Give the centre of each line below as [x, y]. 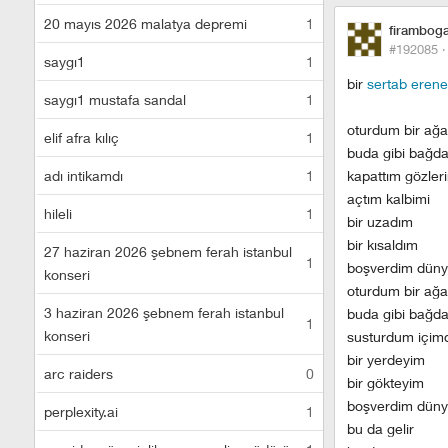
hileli [58, 213]
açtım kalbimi [388, 198]
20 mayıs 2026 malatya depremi [145, 23]
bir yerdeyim [386, 359]
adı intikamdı [83, 175]
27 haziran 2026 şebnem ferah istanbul [168, 251]
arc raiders [78, 373]
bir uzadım [380, 221]
